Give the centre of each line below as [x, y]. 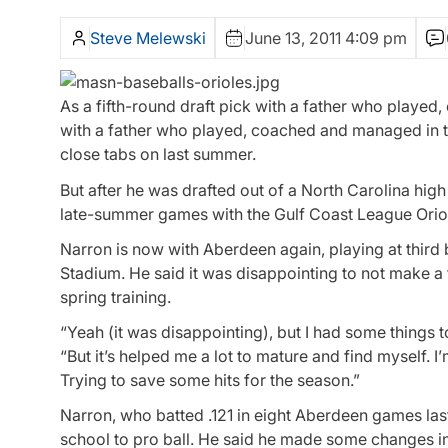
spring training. [115, 296]
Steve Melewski [148, 38]
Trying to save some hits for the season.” [210, 379]
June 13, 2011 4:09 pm [326, 38]
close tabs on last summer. [158, 154]
